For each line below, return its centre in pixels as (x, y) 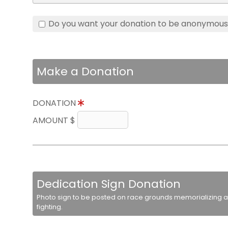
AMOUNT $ (55, 120)
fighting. (50, 207)
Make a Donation (85, 72)
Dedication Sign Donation (109, 184)
